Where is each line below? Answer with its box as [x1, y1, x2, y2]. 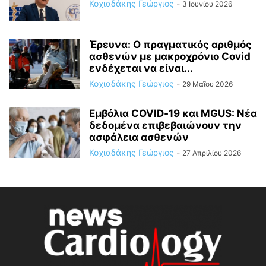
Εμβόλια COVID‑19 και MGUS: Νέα [89, 107, 257, 120]
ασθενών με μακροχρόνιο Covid [89, 50, 251, 63]
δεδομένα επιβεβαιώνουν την [89, 119, 242, 132]
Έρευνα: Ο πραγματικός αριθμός [89, 39, 252, 51]
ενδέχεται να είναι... [89, 62, 193, 75]
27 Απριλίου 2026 [182, 148, 241, 158]
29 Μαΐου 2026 [182, 80, 233, 89]
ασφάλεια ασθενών [89, 131, 189, 144]
